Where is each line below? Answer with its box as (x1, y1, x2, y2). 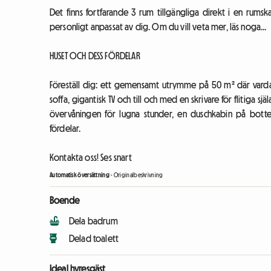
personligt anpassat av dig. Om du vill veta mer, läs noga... (50, 22, 267, 32)
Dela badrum (69, 216, 118, 226)
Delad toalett (69, 233, 119, 244)
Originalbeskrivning (113, 172, 163, 179)
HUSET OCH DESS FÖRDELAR (50, 51, 140, 61)
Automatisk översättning (50, 172, 109, 179)
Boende (50, 195, 79, 206)
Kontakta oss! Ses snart (50, 152, 132, 163)
